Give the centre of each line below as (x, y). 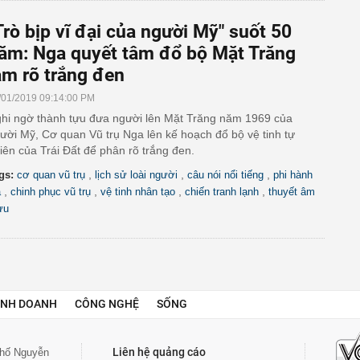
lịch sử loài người (136, 175)
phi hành (293, 175)
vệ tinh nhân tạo (138, 192)
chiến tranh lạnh (222, 192)
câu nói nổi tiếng (225, 175)
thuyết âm (292, 192)
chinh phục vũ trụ (51, 192)
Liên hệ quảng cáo (159, 352)
